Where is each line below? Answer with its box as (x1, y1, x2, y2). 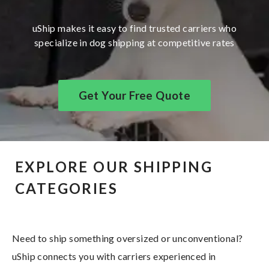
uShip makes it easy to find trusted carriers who (32, 22, 237, 34)
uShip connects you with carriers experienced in (12, 250, 216, 262)
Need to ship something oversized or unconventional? (12, 232, 243, 244)
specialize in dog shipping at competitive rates (34, 36, 235, 48)
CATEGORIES (15, 179, 118, 197)
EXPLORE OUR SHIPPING (15, 157, 213, 175)
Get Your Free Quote (78, 88, 191, 102)
